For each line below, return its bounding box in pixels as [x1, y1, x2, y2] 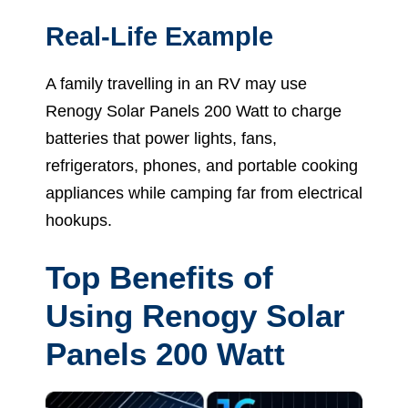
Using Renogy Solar [46, 297, 345, 333]
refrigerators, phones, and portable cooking [46, 156, 358, 175]
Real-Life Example [46, 21, 273, 51]
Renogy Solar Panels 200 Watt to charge [46, 101, 342, 120]
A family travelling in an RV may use [46, 74, 307, 93]
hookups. [46, 210, 112, 229]
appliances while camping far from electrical [46, 183, 362, 202]
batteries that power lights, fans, [46, 128, 277, 148]
